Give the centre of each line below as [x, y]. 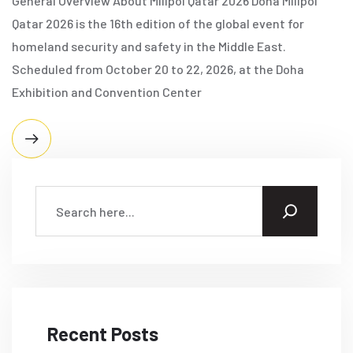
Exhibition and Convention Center [107, 92]
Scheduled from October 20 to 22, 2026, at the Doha [158, 69]
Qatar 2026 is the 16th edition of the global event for [158, 24]
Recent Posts [103, 334]
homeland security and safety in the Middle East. [149, 46]
